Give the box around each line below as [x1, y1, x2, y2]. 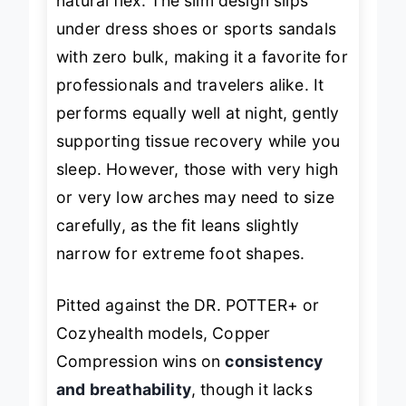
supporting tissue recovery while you [56, 131, 341, 151]
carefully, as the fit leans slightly [56, 216, 300, 236]
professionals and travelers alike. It [56, 75, 324, 95]
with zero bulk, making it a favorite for [56, 47, 348, 67]
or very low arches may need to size [56, 188, 334, 208]
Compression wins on [56, 352, 226, 372]
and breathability [56, 380, 191, 400]
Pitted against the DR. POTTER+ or [56, 295, 320, 315]
